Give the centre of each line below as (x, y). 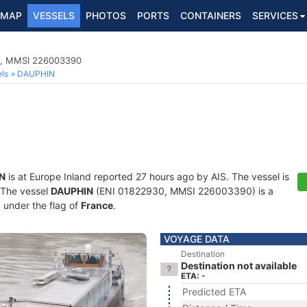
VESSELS (54, 15)
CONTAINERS (211, 15)
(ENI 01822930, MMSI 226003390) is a (183, 191)
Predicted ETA (214, 292)
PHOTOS (106, 15)
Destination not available (239, 266)
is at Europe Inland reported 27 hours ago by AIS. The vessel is (147, 176)
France (97, 205)
